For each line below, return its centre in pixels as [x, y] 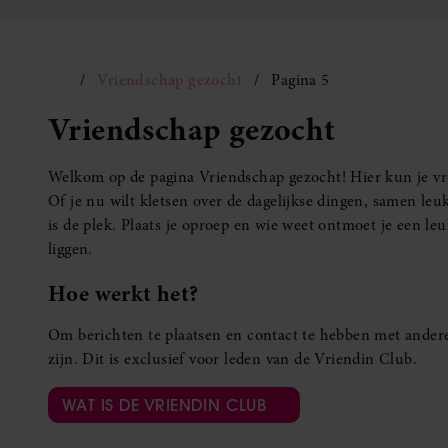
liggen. [70, 249]
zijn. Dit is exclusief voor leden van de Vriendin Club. [232, 359]
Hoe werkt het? [123, 293]
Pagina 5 [300, 80]
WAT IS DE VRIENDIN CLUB [164, 405]
